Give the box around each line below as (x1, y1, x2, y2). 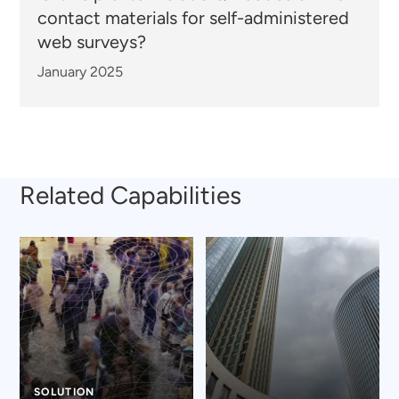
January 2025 (37, 62, 124, 80)
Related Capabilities (20, 179, 242, 210)
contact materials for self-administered (37, 6, 350, 28)
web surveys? (37, 30, 147, 53)
